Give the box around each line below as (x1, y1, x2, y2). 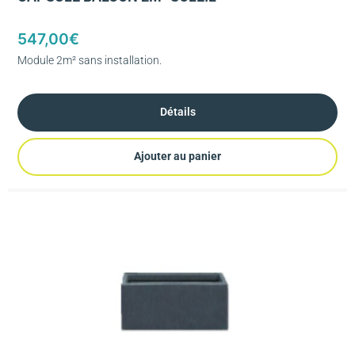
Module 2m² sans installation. (17, 53, 162, 67)
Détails (159, 105, 196, 119)
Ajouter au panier (134, 150, 221, 163)
